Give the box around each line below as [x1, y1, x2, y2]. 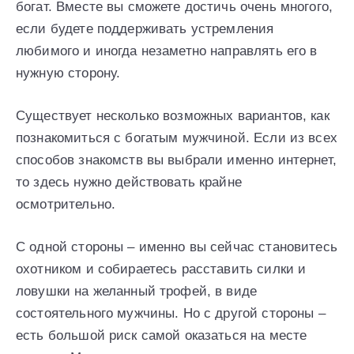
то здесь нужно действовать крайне [16, 175, 242, 190]
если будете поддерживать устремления [16, 21, 274, 37]
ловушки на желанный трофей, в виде [16, 284, 258, 299]
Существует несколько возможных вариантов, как [16, 108, 330, 124]
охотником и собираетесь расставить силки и [16, 262, 307, 277]
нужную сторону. [16, 66, 121, 81]
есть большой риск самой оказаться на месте [16, 328, 307, 344]
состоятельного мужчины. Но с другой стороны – [16, 306, 326, 322]
